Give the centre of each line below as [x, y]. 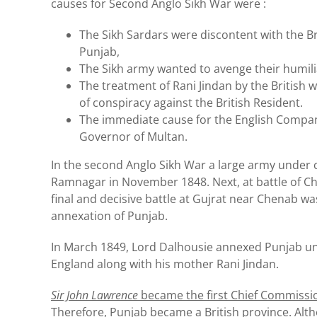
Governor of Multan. [133, 136]
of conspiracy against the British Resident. [191, 102]
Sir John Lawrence [94, 295]
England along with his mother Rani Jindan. [165, 264]
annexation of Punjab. [109, 215]
